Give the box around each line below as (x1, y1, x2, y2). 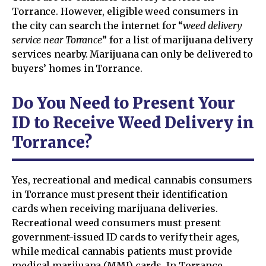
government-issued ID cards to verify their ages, (12, 230, 240, 243)
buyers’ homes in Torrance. (12, 62, 142, 74)
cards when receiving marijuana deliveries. (12, 202, 218, 214)
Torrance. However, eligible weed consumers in (12, 5, 238, 17)
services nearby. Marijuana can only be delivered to (12, 47, 254, 60)
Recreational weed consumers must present (12, 216, 221, 229)
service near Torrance (12, 33, 102, 46)
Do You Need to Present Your (12, 93, 235, 113)
